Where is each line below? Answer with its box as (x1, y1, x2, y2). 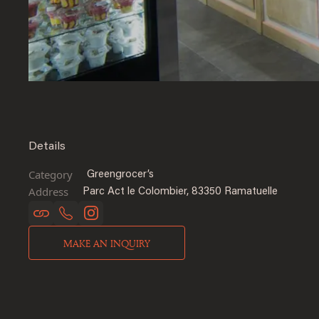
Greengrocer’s (87, 169, 154, 180)
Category (28, 167, 73, 182)
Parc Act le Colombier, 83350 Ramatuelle (83, 186, 278, 197)
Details (28, 140, 66, 152)
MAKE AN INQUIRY (63, 236, 150, 250)
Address (28, 184, 68, 199)
